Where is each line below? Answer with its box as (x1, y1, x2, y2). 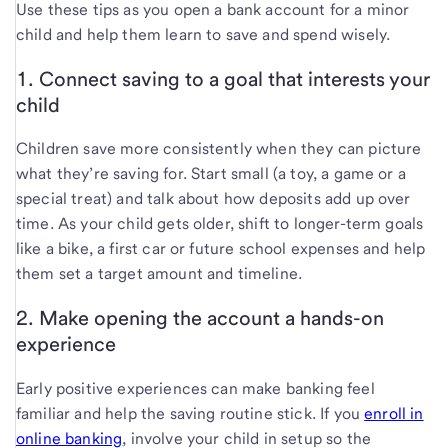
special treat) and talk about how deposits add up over (16, 189, 411, 209)
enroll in (364, 403, 424, 423)
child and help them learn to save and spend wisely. (16, 24, 391, 44)
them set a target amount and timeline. (16, 264, 303, 284)
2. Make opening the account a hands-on (16, 306, 384, 331)
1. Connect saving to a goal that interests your (16, 66, 429, 91)
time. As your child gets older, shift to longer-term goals (16, 214, 424, 234)
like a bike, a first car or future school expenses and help (16, 239, 426, 259)
